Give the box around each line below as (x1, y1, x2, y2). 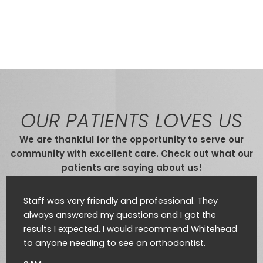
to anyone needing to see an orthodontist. (23, 237, 205, 249)
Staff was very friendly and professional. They (23, 194, 218, 207)
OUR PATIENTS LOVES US (21, 106, 242, 134)
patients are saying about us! (61, 161, 202, 174)
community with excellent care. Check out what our (10, 147, 253, 160)
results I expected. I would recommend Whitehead (23, 222, 237, 235)
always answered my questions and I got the (23, 208, 216, 221)
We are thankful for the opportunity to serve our (19, 133, 244, 146)
